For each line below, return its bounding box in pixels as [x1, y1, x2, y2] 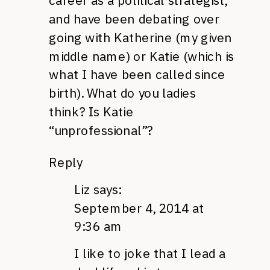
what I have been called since [49, 66, 225, 83]
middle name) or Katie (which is [49, 48, 234, 64]
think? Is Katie [49, 104, 134, 120]
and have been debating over [49, 11, 219, 27]
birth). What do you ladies [49, 85, 196, 101]
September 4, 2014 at [74, 199, 204, 216]
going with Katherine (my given [49, 29, 232, 46]
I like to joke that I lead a [74, 245, 225, 262]
